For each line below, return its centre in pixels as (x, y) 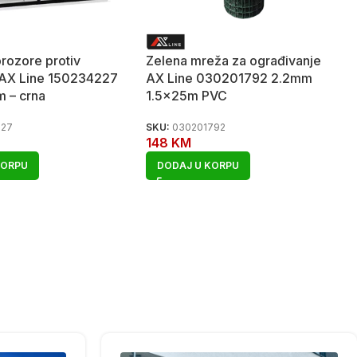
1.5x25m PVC (187, 95)
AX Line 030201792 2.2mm (229, 78)
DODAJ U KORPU (198, 165)
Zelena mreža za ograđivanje (234, 60)
